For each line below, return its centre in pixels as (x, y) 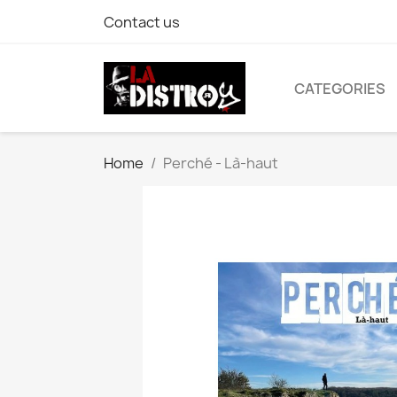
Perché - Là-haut (221, 163)
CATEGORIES (340, 88)
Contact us (142, 22)
